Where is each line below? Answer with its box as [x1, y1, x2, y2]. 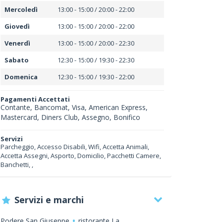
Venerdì [4, 39, 30, 48]
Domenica [4, 72, 38, 81]
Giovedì [4, 22, 30, 31]
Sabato [4, 55, 29, 64]
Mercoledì [4, 5, 38, 14]
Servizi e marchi [14, 194, 84, 206]
